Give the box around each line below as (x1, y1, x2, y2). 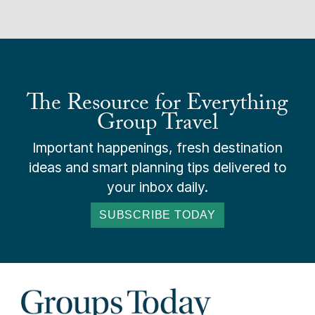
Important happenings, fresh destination (32, 139, 283, 156)
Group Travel (97, 105, 218, 144)
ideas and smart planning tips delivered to (28, 158, 287, 176)
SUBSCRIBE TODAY (99, 208, 216, 221)
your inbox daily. (107, 178, 208, 195)
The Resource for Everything (27, 86, 288, 124)
